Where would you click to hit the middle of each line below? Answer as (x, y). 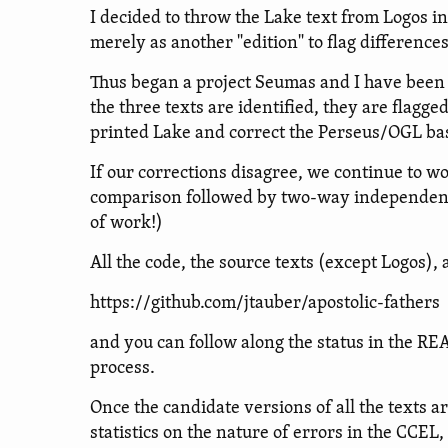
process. (122, 368)
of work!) (126, 223)
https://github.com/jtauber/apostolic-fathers (265, 303)
